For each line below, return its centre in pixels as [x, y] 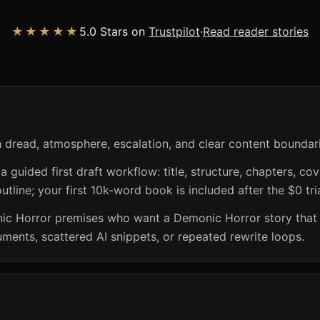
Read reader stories [256, 31]
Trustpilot [174, 31]
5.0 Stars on [114, 31]
